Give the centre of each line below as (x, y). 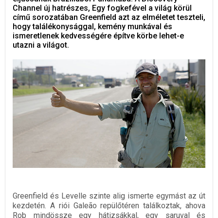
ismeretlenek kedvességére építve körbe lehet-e (98, 36)
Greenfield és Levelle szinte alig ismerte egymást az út (109, 196)
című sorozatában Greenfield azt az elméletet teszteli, (109, 17)
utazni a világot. (41, 45)
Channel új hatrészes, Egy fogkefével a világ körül (102, 8)
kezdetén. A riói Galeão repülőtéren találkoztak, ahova (109, 205)
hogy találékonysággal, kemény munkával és (92, 27)
